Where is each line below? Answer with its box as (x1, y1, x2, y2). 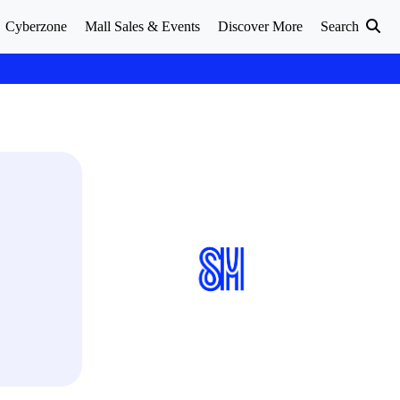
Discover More (218, 19, 303, 34)
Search (321, 19, 362, 34)
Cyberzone (5, 19, 67, 34)
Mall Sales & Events (85, 19, 200, 34)
